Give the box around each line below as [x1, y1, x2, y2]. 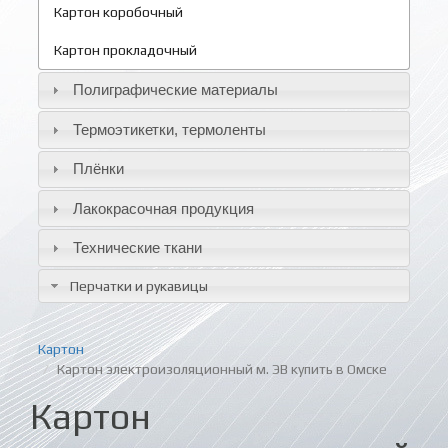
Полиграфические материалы [72, 81, 278, 99]
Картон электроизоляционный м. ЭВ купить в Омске [57, 360, 387, 377]
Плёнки [72, 160, 124, 178]
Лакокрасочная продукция [72, 199, 254, 217]
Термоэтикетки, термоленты [72, 120, 266, 138]
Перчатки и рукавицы [69, 277, 208, 294]
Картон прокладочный [54, 41, 197, 58]
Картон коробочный [54, 3, 183, 20]
